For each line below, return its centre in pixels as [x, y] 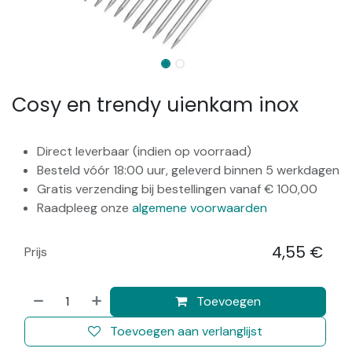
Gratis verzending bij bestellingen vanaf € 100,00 [177, 189]
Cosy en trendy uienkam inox [155, 104]
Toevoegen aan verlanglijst [186, 331]
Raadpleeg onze [84, 207]
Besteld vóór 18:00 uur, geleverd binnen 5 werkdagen [188, 170]
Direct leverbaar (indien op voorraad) [144, 151]
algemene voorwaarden [200, 207]
